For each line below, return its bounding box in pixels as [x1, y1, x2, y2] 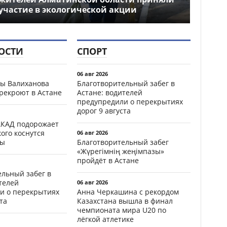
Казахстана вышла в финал [77, 196, 173, 206]
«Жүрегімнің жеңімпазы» [77, 146, 164, 156]
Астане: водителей [77, 87, 142, 97]
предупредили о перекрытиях [77, 96, 183, 106]
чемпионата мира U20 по [77, 205, 166, 215]
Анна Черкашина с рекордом [77, 186, 179, 197]
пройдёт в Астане [77, 155, 139, 165]
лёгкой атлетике [77, 214, 134, 224]
